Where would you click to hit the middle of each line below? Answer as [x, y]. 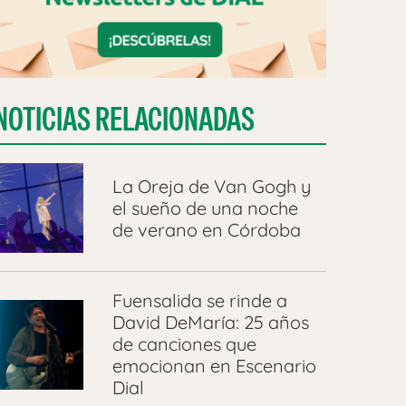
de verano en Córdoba [206, 229]
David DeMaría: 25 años [210, 323]
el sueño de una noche [205, 208]
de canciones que [184, 344]
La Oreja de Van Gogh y [211, 186]
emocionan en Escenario [214, 366]
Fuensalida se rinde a [199, 301]
